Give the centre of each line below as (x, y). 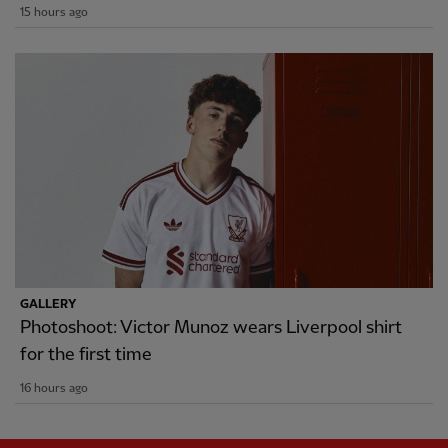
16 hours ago (54, 389)
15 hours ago (54, 13)
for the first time (86, 355)
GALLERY (48, 305)
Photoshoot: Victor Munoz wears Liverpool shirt (211, 328)
